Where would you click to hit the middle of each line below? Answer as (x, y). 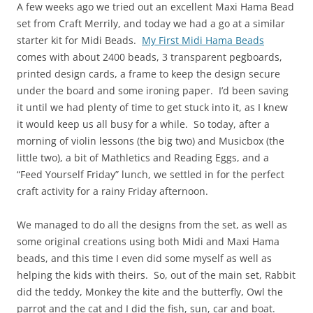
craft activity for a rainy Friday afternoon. (112, 191)
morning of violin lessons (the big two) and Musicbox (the (151, 141)
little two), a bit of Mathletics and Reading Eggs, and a (143, 158)
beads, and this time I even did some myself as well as (144, 259)
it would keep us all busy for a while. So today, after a (143, 124)
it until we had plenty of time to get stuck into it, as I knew (152, 108)
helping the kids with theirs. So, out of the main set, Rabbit (156, 275)
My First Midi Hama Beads (203, 41)
